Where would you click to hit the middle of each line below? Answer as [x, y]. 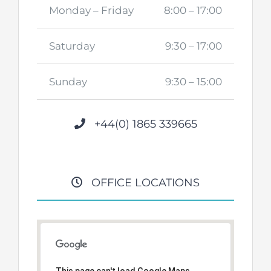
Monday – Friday [91, 11]
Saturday [72, 46]
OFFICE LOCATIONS [141, 183]
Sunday [68, 82]
